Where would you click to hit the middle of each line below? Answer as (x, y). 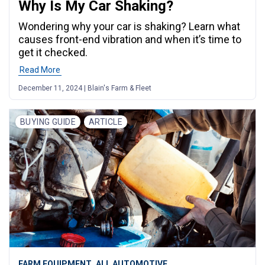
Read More (40, 70)
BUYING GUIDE (48, 122)
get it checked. (53, 52)
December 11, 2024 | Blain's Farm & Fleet (85, 88)
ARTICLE (106, 122)
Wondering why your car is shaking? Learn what (129, 26)
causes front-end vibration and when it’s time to (130, 39)
